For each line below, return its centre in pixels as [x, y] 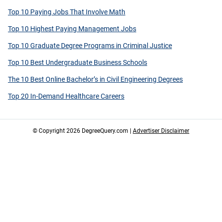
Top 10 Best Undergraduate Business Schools [78, 63]
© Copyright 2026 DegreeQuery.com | [83, 131]
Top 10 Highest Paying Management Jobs [72, 29]
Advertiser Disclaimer [161, 131]
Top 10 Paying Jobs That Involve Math [67, 12]
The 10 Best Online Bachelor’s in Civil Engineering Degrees [95, 80]
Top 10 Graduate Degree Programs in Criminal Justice [90, 46]
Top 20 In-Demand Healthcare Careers [66, 96]
